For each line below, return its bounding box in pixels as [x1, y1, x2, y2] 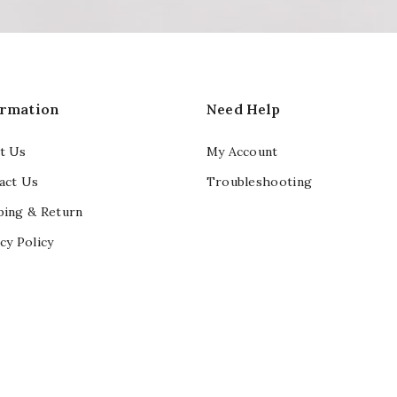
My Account [206, 143, 278, 160]
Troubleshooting [206, 173, 313, 190]
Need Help [206, 99, 281, 118]
